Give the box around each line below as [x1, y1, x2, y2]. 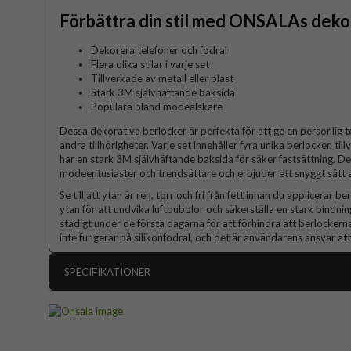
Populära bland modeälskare [91, 100, 223, 114]
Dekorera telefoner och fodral [91, 44, 227, 57]
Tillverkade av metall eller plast [91, 72, 233, 85]
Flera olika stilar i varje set [91, 58, 209, 71]
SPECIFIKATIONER [64, 266, 150, 279]
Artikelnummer [64, 295, 133, 309]
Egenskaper [64, 320, 118, 334]
